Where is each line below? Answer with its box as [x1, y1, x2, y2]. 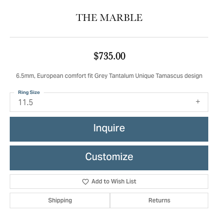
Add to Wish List [91, 178, 137, 185]
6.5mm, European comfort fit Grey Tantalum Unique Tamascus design [16, 71, 202, 83]
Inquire [93, 118, 125, 140]
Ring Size [18, 89, 40, 95]
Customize [85, 147, 133, 168]
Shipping [48, 197, 72, 204]
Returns [148, 197, 170, 204]
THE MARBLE [75, 11, 143, 24]
